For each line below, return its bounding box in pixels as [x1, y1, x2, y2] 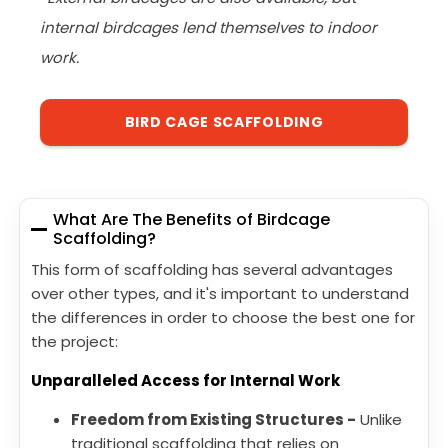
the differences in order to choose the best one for [31, 307, 415, 329]
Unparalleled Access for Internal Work [31, 370, 340, 392]
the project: [31, 331, 118, 353]
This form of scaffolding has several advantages [31, 259, 393, 281]
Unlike [356, 409, 402, 431]
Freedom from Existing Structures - [71, 409, 356, 431]
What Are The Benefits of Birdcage [53, 208, 331, 232]
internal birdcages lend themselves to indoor [40, 17, 377, 39]
